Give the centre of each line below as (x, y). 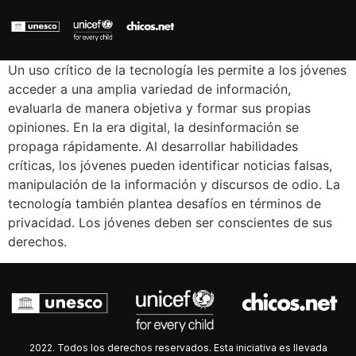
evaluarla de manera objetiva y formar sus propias (159, 108)
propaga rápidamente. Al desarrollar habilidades (153, 147)
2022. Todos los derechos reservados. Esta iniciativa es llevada (178, 348)
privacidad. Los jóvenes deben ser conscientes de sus (170, 223)
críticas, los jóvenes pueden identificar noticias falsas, (170, 166)
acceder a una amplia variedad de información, (149, 89)
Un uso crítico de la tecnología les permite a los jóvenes (177, 70)
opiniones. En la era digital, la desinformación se (153, 128)
